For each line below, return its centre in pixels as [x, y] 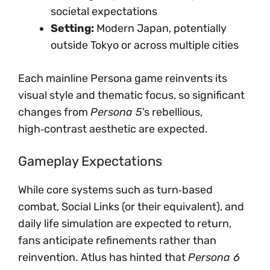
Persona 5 [116, 112]
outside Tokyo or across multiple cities [145, 45]
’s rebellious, [172, 112]
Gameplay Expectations [90, 161]
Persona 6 [214, 257]
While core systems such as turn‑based [115, 190]
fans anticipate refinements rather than [117, 240]
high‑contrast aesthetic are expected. [113, 129]
